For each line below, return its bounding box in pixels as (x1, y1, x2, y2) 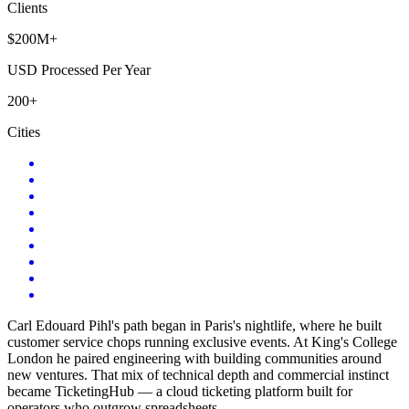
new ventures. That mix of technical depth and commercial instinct (7, 366, 389, 383)
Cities (7, 123, 40, 140)
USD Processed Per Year (7, 61, 151, 78)
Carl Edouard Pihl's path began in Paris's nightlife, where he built (7, 317, 382, 333)
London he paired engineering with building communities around (7, 350, 382, 366)
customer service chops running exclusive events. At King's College (7, 333, 397, 350)
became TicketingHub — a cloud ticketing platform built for (7, 383, 352, 399)
